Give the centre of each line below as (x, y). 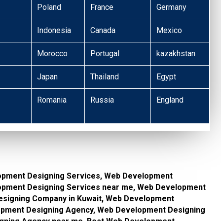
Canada (103, 31)
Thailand (105, 77)
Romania (52, 100)
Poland (49, 7)
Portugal (105, 54)
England (170, 100)
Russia (102, 100)
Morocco (53, 54)
